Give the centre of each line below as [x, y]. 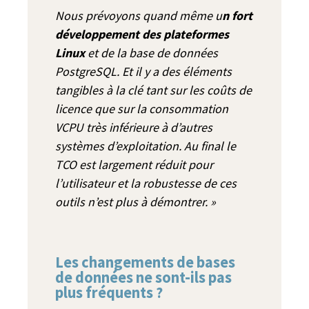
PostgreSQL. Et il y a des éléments [143, 71]
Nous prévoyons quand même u [139, 15]
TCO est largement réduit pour [134, 164]
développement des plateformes [142, 34]
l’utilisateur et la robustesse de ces [146, 183]
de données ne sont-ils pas [143, 277]
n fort [237, 15]
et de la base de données [151, 52]
